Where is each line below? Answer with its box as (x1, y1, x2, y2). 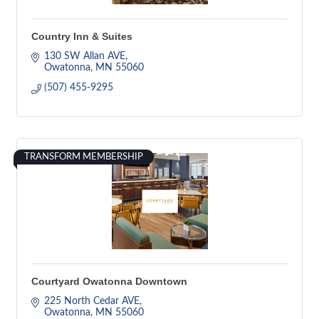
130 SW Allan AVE (43, 51, 125, 61)
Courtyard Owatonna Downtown (31, 276, 187, 287)
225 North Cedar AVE (43, 296, 140, 306)
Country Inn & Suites (31, 31, 132, 42)
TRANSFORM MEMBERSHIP (24, 152, 143, 161)
